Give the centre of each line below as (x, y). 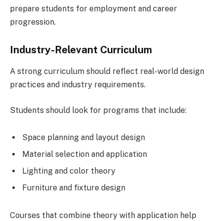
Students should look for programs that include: (98, 110)
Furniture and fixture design (74, 188)
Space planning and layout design (84, 138)
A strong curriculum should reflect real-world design (107, 72)
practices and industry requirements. (78, 85)
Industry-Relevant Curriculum (81, 50)
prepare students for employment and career (93, 9)
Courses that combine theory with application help (103, 215)
